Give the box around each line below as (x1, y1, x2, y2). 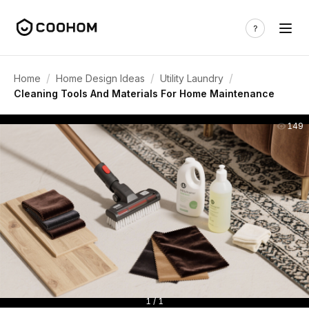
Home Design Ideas (56, 72, 145, 84)
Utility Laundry (160, 72, 223, 84)
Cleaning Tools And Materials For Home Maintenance (14, 88, 275, 99)
